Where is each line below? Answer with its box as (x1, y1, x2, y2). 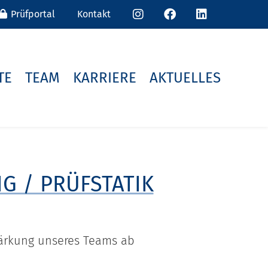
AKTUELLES (149, 69, 221, 86)
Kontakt (77, 8, 111, 20)
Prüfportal (8, 8, 55, 20)
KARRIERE (72, 69, 136, 86)
